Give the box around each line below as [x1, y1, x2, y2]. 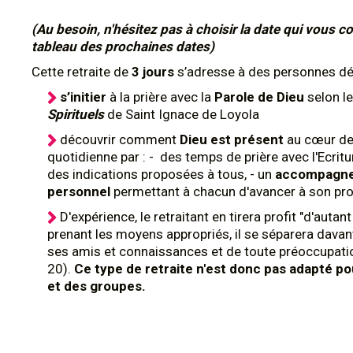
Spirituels [47, 106, 107, 122]
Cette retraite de [32, 64, 132, 80]
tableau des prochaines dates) [32, 39, 214, 54]
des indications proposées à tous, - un [47, 166, 275, 182]
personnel [47, 184, 113, 199]
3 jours [132, 64, 177, 80]
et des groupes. [47, 278, 146, 294]
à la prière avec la [106, 89, 214, 105]
